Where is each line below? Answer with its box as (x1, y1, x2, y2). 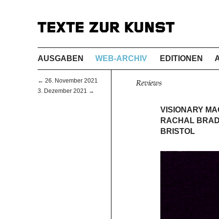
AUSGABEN (38, 54, 84, 63)
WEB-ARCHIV (95, 54, 147, 63)
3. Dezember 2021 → (38, 88, 94, 95)
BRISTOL (160, 127, 195, 135)
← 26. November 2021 (38, 77, 98, 85)
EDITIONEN (160, 54, 203, 63)
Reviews (135, 79, 162, 88)
